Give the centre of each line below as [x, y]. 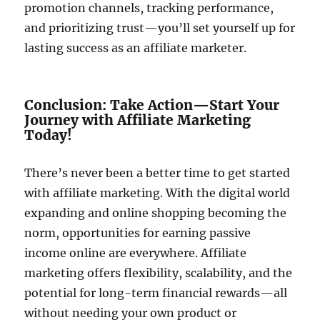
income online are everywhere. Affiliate [136, 252]
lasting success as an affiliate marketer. [136, 47]
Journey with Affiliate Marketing [138, 120]
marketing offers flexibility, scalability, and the [159, 272]
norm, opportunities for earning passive [138, 232]
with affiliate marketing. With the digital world [157, 192]
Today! [49, 135]
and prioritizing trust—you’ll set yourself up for [160, 27]
